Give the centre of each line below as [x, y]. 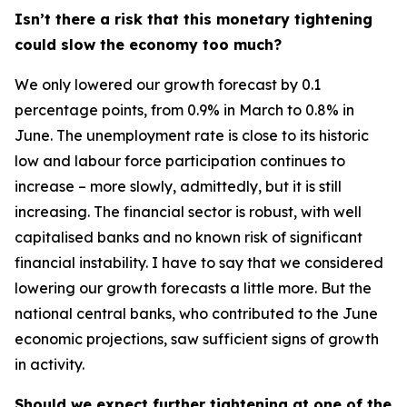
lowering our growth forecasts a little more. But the [193, 288]
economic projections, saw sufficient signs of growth [197, 339]
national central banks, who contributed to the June [196, 313]
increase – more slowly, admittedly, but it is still [178, 186]
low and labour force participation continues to [180, 161]
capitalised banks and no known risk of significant [189, 237]
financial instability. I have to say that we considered [199, 263]
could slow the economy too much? [148, 45]
